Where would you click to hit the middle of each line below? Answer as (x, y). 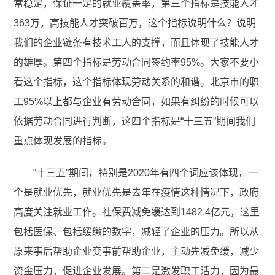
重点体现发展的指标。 (64, 141)
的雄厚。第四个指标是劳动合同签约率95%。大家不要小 (137, 63)
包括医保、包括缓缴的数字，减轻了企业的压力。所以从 (137, 232)
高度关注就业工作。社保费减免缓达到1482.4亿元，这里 (137, 212)
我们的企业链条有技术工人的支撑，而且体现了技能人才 (137, 43)
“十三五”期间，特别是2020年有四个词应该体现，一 (146, 173)
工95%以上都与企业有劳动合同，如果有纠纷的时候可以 (137, 102)
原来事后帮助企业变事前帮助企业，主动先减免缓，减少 (137, 252)
